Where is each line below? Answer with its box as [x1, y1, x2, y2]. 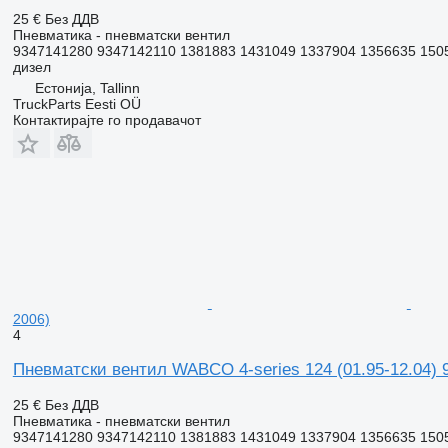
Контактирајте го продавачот [12, 111, 201, 128]
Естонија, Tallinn [34, 79, 140, 96]
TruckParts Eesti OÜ [12, 95, 141, 112]
